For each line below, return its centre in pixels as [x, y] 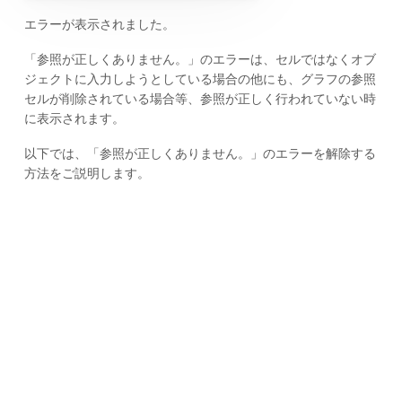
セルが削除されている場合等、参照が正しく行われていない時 [200, 99]
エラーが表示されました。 [99, 25]
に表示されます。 [74, 119]
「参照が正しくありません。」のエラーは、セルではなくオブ [200, 60]
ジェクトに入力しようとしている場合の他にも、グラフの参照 [200, 79]
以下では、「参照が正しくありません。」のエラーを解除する [200, 153]
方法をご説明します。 [87, 173]
